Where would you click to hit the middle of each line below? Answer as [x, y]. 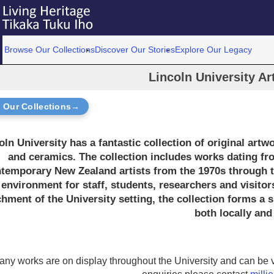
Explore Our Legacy [214, 50]
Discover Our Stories [135, 50]
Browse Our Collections [50, 50]
